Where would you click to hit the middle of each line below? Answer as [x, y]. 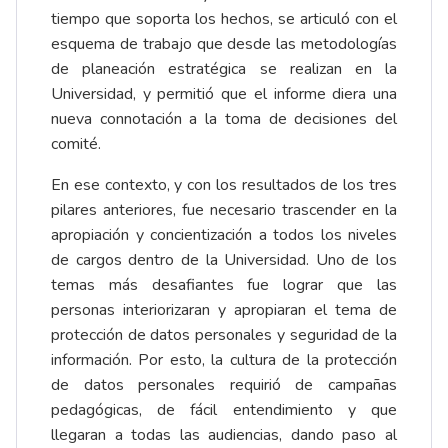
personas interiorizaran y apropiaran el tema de [224, 310]
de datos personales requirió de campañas [224, 385]
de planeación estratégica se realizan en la [224, 69]
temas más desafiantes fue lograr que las [224, 285]
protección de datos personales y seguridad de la [224, 335]
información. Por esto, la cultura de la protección [224, 360]
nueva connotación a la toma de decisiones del [224, 119]
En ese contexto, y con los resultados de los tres [224, 185]
